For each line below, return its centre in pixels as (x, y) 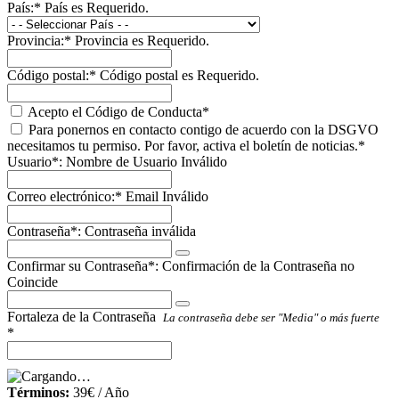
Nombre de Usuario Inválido (147, 161)
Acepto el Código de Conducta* (117, 111)
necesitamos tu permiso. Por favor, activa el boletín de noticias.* (186, 145)
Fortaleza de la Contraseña (81, 316)
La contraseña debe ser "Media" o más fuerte (271, 317)
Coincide (33, 281)
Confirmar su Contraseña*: (83, 265)
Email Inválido (167, 196)
